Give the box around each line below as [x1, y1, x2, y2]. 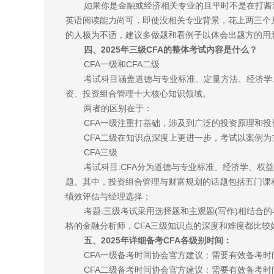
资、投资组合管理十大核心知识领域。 [65, 89, 211, 98]
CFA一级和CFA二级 [84, 59, 160, 69]
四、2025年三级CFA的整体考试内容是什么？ [84, 45, 257, 54]
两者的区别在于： [84, 103, 152, 113]
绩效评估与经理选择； [65, 191, 151, 201]
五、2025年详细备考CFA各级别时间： [84, 235, 232, 245]
